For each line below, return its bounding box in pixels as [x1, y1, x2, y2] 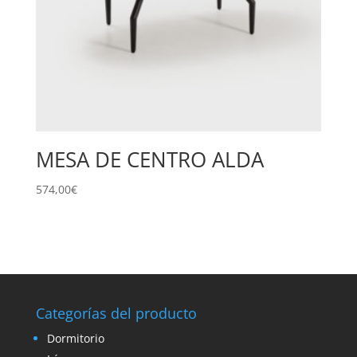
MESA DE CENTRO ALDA [35, 144, 264, 174]
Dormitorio [46, 331, 104, 347]
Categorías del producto [35, 304, 197, 324]
